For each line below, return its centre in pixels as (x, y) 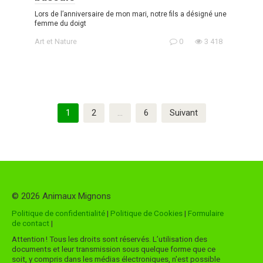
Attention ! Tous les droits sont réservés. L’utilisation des (109, 239)
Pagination (32, 109)
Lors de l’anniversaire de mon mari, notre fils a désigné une (131, 14)
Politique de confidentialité (58, 213)
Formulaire (206, 213)
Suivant (183, 112)
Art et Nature (56, 41)
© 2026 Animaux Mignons (61, 196)
